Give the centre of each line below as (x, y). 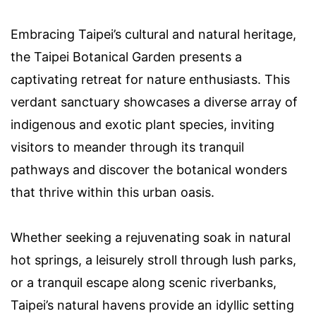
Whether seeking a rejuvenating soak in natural (151, 237)
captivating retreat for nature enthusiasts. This (150, 79)
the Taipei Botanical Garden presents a (126, 56)
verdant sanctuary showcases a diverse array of (154, 102)
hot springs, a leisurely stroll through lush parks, (153, 260)
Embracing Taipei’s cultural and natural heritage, (153, 34)
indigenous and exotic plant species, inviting (142, 124)
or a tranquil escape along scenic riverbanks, (144, 282)
